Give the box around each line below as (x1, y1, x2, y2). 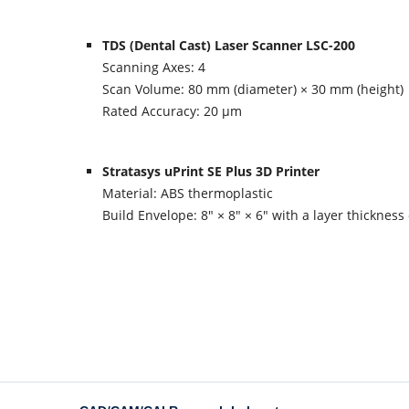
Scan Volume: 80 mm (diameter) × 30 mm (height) (102, 80, 404, 98)
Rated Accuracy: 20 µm (102, 102, 242, 120)
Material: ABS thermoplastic (102, 184, 273, 202)
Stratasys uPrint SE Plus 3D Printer (102, 163, 320, 180)
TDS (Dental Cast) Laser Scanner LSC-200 (102, 37, 355, 54)
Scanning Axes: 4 (102, 58, 205, 76)
